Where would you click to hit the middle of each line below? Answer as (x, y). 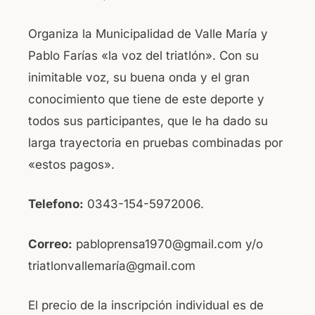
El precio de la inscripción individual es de (146, 306)
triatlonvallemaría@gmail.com (112, 265)
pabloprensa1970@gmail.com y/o (168, 244)
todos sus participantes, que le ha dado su (148, 121)
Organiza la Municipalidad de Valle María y (148, 33)
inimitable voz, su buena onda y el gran (139, 77)
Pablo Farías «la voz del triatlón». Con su (143, 55)
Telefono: (56, 204)
